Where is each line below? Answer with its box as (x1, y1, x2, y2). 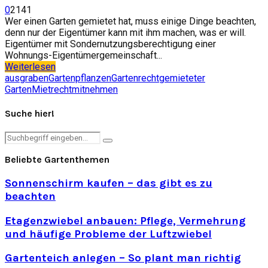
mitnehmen (72, 83, 118, 95)
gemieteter (159, 72, 205, 84)
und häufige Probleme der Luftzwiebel (5, 227, 212, 240)
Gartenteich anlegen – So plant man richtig (5, 251, 241, 265)
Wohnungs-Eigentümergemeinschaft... (5, 49, 162, 61)
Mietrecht (32, 83, 72, 95)
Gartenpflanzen (48, 72, 111, 84)
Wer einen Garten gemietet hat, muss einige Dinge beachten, (5, 15, 256, 27)
